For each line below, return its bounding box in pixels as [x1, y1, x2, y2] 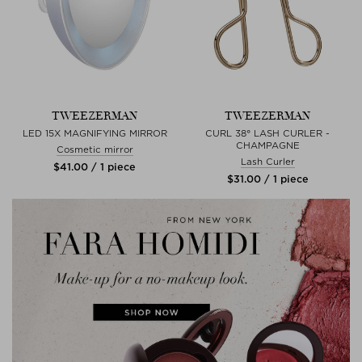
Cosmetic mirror [56, 144, 133, 155]
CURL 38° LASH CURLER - [205, 128, 330, 139]
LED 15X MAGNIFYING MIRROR [22, 128, 167, 139]
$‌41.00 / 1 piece [53, 161, 136, 173]
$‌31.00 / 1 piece [226, 173, 309, 185]
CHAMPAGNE [235, 140, 300, 151]
